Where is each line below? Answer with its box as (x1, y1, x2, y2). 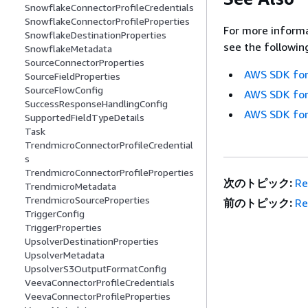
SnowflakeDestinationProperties (25, 29, 166, 41)
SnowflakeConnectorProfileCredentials (25, 1, 194, 14)
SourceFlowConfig (25, 84, 103, 96)
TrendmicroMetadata (25, 180, 116, 192)
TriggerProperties (25, 221, 102, 234)
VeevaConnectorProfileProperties (25, 290, 170, 302)
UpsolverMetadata (25, 249, 104, 261)
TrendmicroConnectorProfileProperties (25, 166, 194, 179)
